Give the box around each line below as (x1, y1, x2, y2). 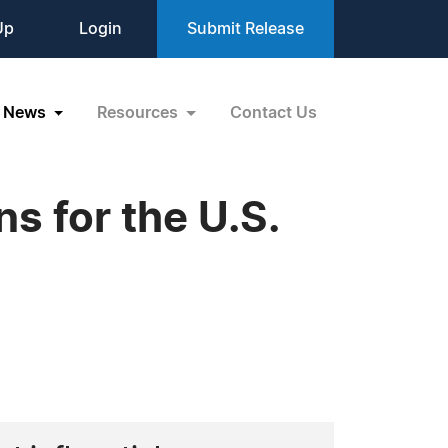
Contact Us (230, 104, 317, 121)
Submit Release (187, 21, 304, 37)
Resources (97, 104, 183, 121)
